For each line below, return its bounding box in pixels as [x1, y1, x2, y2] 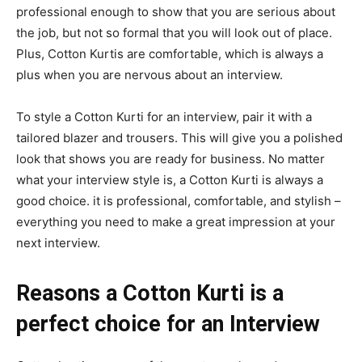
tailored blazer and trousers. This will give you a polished [16, 130, 343, 145]
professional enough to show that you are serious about [16, 4, 335, 19]
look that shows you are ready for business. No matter [16, 151, 325, 166]
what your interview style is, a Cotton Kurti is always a [16, 172, 323, 187]
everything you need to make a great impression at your [16, 214, 335, 229]
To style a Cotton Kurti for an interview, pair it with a [16, 109, 312, 124]
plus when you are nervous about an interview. [16, 67, 283, 82]
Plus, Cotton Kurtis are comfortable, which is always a [16, 46, 323, 61]
